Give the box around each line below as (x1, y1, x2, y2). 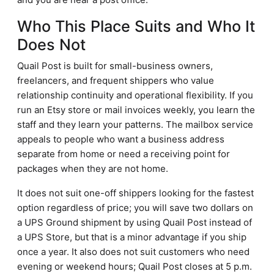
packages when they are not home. (17, 163, 168, 174)
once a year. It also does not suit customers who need (17, 246, 250, 257)
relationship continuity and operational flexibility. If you (17, 89, 253, 101)
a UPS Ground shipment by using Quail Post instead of (17, 217, 252, 228)
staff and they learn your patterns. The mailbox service (17, 119, 253, 130)
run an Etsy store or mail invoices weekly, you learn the (17, 104, 255, 116)
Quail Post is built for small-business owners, (17, 60, 213, 72)
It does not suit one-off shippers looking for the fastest (17, 187, 254, 199)
